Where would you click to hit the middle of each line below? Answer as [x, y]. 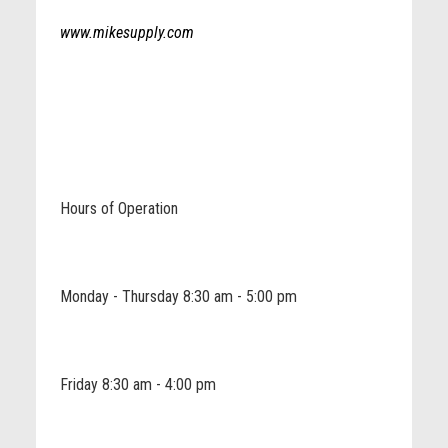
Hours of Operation [116, 208]
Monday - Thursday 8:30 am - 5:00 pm [176, 296]
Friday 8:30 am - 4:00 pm [135, 384]
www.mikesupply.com [126, 32]
